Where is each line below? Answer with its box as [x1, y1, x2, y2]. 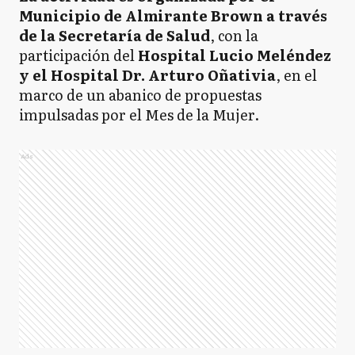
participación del [19, 44, 138, 66]
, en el [276, 63, 317, 86]
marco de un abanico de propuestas [19, 83, 261, 105]
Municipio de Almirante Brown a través [19, 4, 327, 26]
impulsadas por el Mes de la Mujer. [19, 103, 259, 125]
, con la [210, 24, 258, 46]
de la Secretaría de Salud [19, 24, 210, 46]
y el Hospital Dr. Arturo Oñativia [19, 63, 276, 86]
